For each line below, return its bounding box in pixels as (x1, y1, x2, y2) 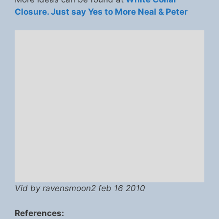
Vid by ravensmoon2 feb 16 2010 (15, 183, 145, 193)
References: (15, 208, 64, 218)
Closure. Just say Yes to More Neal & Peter (15, 6, 188, 17)
